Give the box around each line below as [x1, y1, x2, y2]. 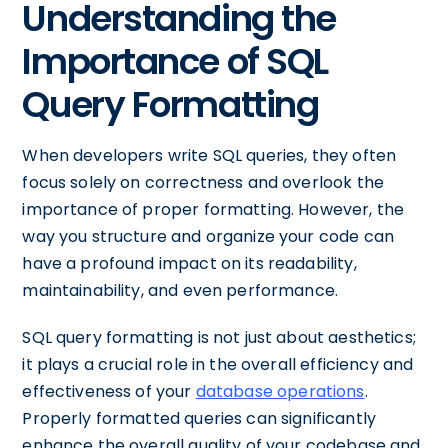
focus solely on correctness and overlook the [22, 171, 384, 194]
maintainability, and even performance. [22, 279, 339, 302]
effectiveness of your [22, 380, 196, 403]
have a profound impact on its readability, [22, 252, 357, 275]
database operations [195, 380, 365, 403]
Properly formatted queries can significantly [22, 407, 376, 430]
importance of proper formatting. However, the [22, 198, 405, 221]
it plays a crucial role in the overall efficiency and [22, 353, 414, 376]
